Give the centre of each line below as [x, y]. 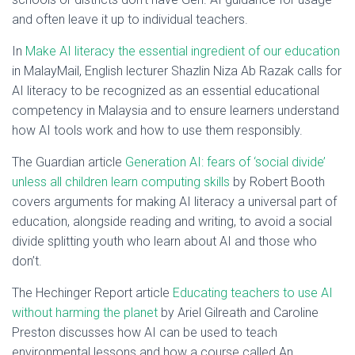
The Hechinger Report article [92, 293]
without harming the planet [86, 313]
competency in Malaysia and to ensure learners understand [176, 111]
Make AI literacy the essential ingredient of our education [183, 51]
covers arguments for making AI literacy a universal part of [174, 202]
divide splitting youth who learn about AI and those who [164, 241]
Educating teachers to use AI [253, 293]
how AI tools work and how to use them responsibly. [157, 130]
